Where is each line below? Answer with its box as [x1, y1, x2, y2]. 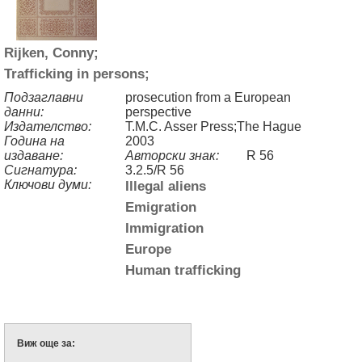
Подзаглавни [4, 90, 83, 104]
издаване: [4, 148, 63, 162]
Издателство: [4, 119, 91, 133]
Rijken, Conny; [4, 44, 107, 61]
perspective [125, 104, 192, 119]
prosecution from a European [125, 90, 291, 104]
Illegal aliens [125, 177, 206, 194]
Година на [4, 133, 65, 148]
